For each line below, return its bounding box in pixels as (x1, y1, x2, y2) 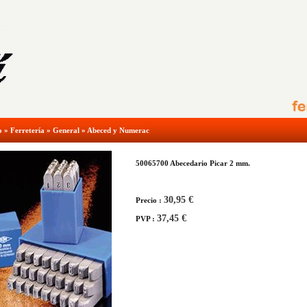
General (53, 126, 79, 134)
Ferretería (10, 126, 45, 134)
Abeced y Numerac (87, 126, 149, 134)
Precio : (136, 196, 164, 204)
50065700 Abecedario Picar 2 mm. (136, 159, 250, 167)
